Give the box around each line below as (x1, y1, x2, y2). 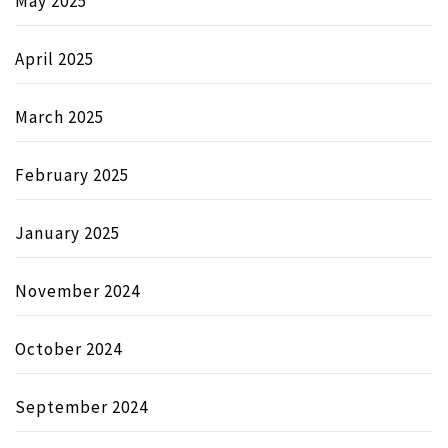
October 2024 (15, 337, 122, 360)
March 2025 (15, 105, 104, 128)
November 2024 (15, 279, 140, 302)
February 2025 (15, 163, 129, 186)
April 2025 (15, 47, 94, 70)
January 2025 (15, 221, 120, 244)
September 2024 (15, 395, 148, 418)
